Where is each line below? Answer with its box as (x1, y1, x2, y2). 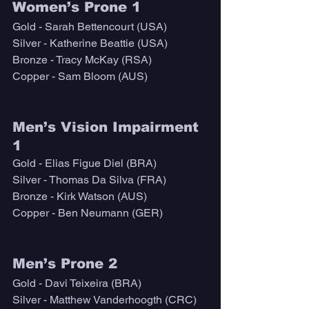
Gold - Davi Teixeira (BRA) (12, 277, 141, 290)
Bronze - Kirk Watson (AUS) (12, 190, 147, 203)
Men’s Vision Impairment (12, 119, 203, 135)
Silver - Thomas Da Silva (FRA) (12, 173, 166, 187)
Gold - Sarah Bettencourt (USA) (12, 20, 167, 34)
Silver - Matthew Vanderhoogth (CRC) (12, 293, 197, 307)
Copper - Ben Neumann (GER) (12, 206, 163, 220)
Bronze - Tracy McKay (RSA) (12, 53, 152, 67)
